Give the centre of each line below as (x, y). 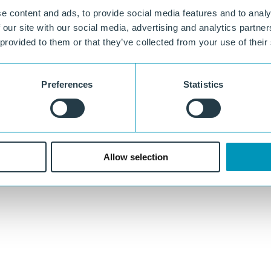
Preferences (67, 84)
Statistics (203, 84)
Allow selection (135, 157)
